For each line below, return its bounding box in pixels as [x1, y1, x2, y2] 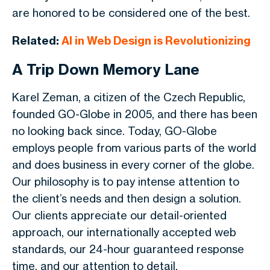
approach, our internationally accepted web [12, 225, 236, 239]
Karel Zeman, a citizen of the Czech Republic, [12, 90, 245, 104]
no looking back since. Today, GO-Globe [12, 124, 217, 137]
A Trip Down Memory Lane [12, 60, 199, 78]
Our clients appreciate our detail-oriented [12, 209, 227, 222]
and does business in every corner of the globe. [12, 158, 254, 171]
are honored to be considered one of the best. [12, 6, 250, 19]
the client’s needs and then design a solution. [12, 192, 241, 205]
